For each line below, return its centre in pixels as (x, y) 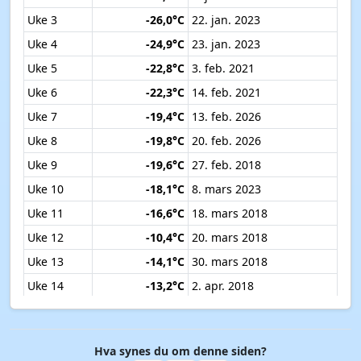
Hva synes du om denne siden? (180, 351)
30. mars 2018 (230, 262)
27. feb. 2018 (226, 165)
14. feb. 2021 (226, 93)
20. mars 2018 (230, 238)
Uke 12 (46, 238)
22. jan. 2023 (226, 20)
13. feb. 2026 (226, 117)
